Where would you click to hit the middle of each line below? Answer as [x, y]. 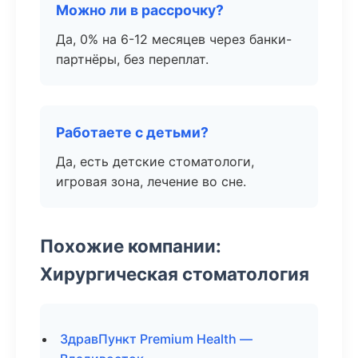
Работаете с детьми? [132, 132]
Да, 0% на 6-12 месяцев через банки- [174, 39]
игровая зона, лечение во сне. [151, 181]
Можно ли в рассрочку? [140, 10]
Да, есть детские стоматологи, [155, 161]
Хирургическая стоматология [175, 274]
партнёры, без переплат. [132, 59]
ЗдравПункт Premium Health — [156, 339]
